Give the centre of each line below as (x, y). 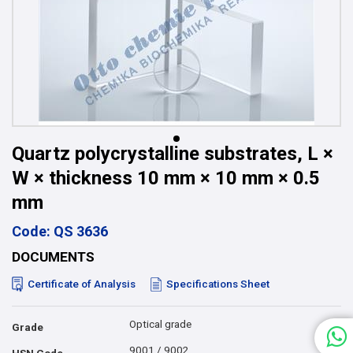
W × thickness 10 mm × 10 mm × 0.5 (166, 178)
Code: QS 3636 (60, 231)
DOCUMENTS (53, 257)
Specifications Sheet (218, 284)
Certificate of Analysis (82, 284)
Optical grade (161, 324)
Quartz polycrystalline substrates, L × (173, 154)
